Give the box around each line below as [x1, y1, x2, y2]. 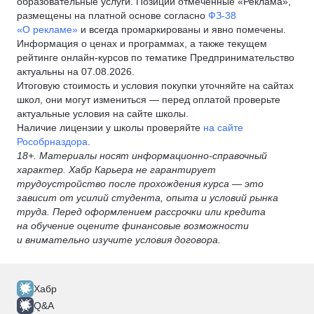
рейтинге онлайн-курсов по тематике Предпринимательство [17, 52, 294, 63]
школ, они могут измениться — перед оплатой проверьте [17, 94, 280, 105]
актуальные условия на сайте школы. [17, 108, 189, 119]
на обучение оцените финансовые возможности [17, 220, 249, 231]
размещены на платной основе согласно [17, 10, 208, 21]
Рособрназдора [17, 136, 88, 147]
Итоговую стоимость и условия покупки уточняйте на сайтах [17, 80, 294, 91]
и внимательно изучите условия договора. [17, 234, 221, 245]
